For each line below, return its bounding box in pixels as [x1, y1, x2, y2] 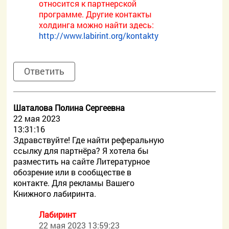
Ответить [24, 65, 65, 77]
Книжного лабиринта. [13, 188, 97, 199]
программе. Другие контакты [39, 9, 152, 19]
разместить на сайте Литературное [13, 156, 150, 167]
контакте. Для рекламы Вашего [13, 177, 135, 188]
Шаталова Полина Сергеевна [13, 102, 125, 113]
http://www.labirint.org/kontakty [39, 30, 159, 41]
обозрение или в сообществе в [13, 167, 132, 177]
